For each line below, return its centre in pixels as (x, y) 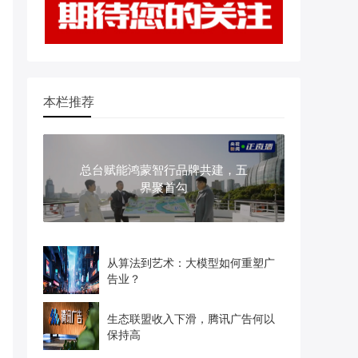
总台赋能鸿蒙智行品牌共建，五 (164, 169)
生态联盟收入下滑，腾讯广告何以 (191, 318)
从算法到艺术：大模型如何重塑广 (191, 262)
